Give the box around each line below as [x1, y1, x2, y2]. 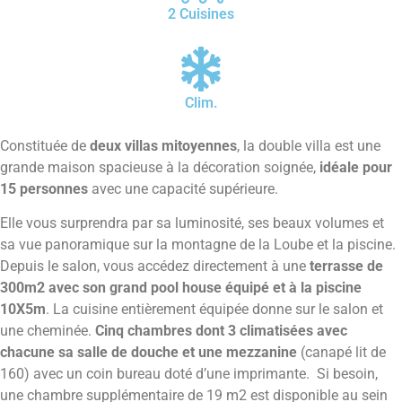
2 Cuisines [168, 4, 234, 22]
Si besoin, [310, 365, 378, 383]
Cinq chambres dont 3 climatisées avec [95, 322, 347, 340]
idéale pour [319, 158, 392, 176]
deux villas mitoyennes [90, 136, 237, 154]
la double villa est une [243, 136, 380, 154]
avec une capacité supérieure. [88, 179, 282, 197]
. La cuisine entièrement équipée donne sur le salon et [46, 301, 383, 319]
